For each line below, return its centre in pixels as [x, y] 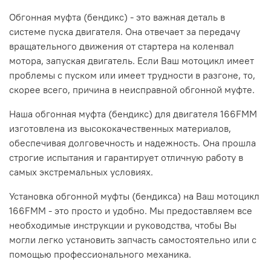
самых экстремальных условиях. [81, 171]
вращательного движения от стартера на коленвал [122, 46]
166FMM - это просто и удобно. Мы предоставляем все [131, 210]
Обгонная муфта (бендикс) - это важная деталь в [117, 17]
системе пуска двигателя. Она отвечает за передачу [125, 31]
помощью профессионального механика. [100, 254]
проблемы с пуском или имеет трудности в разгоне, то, [132, 75]
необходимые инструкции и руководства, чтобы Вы [123, 225]
